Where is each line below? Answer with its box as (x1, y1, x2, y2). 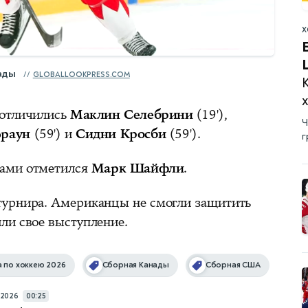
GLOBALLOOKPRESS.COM (32, 70, 130, 80)
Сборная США (205, 260, 261, 271)
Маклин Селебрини (69, 106, 193, 124)
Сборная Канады (102, 260, 169, 271)
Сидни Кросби (75, 125, 166, 144)
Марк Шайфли (91, 159, 184, 178)
